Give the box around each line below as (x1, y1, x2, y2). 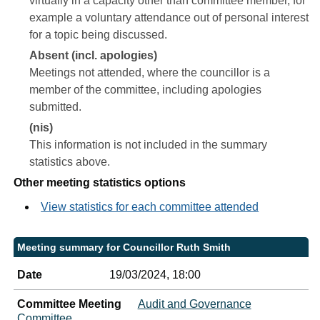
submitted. (29, 101, 82, 113)
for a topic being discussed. (29, 29, 168, 41)
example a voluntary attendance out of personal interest (29, 11, 309, 24)
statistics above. (29, 156, 111, 168)
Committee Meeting (17, 298, 122, 310)
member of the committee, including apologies (29, 84, 262, 96)
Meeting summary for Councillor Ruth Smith (17, 241, 231, 253)
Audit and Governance (137, 298, 251, 310)
